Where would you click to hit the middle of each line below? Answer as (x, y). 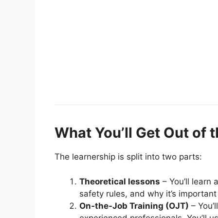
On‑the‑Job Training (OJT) (134, 206)
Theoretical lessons (120, 181)
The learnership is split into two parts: (128, 157)
